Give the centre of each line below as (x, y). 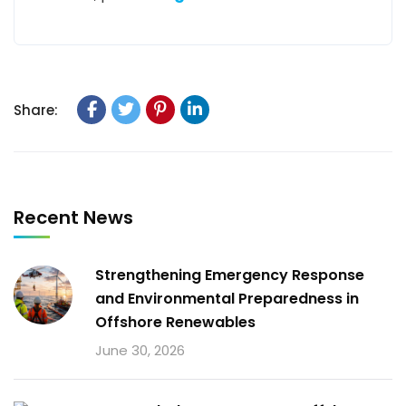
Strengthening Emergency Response (230, 275)
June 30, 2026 (140, 350)
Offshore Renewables (175, 322)
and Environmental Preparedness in (227, 299)
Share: (36, 110)
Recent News (73, 217)
